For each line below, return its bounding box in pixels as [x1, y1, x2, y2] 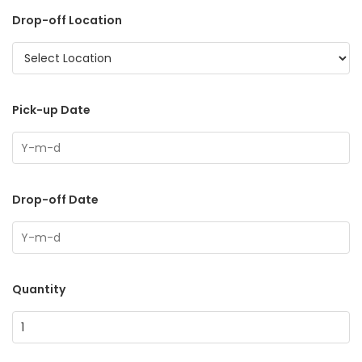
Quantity [12, 281, 65, 298]
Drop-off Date [12, 192, 99, 208]
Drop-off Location [12, 12, 122, 29]
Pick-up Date [12, 102, 90, 119]
